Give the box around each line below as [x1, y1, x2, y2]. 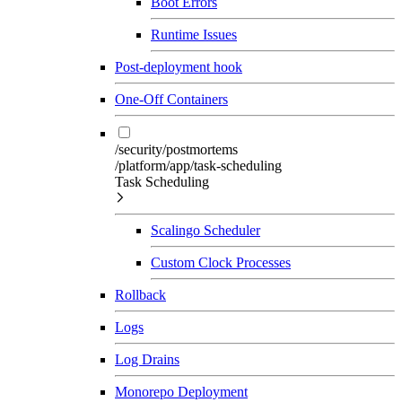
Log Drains [115, 351, 179, 367]
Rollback [115, 286, 166, 302]
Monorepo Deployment [115, 383, 248, 399]
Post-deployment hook [115, 58, 242, 74]
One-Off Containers [115, 91, 228, 107]
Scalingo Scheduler [151, 222, 260, 238]
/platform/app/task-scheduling [115, 157, 282, 173]
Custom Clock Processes [151, 254, 291, 270]
